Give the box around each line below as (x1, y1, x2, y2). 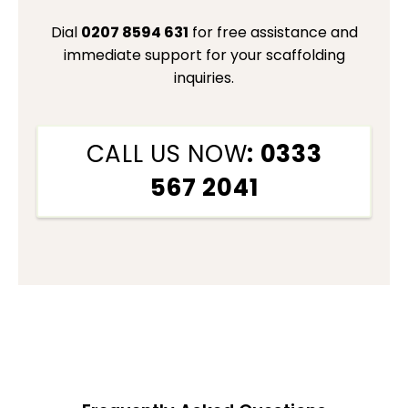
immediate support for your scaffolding (63, 44, 345, 66)
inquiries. (174, 66, 234, 88)
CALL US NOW (86, 137, 248, 170)
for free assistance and (188, 21, 358, 43)
